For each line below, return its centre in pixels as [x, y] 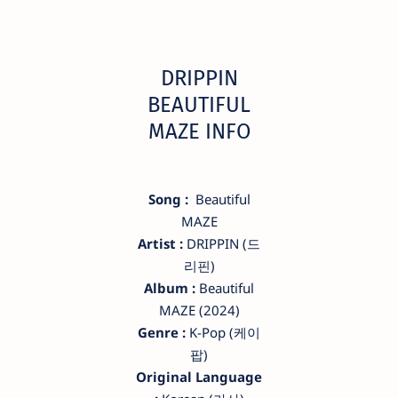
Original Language [199, 376]
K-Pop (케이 [223, 332]
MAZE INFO [199, 132]
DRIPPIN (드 [222, 243]
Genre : [162, 332]
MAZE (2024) [199, 310]
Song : [168, 199]
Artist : [160, 243]
